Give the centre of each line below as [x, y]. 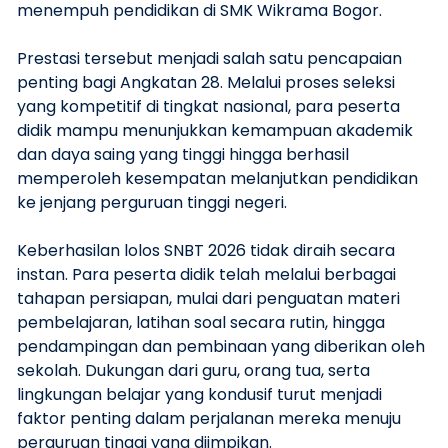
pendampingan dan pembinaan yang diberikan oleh [221, 346]
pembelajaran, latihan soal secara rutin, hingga [201, 322]
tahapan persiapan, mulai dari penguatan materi [208, 298]
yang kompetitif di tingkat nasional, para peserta [208, 106]
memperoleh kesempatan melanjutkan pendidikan [217, 178]
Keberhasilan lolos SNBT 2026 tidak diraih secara [206, 250]
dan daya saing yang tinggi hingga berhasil [183, 154]
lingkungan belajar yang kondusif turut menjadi [199, 394]
